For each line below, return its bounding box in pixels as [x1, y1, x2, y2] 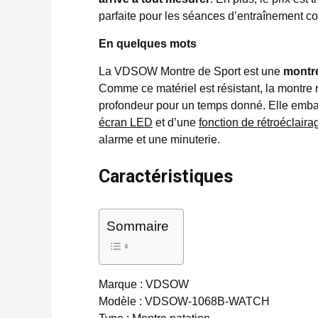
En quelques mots [99, 38, 197, 50]
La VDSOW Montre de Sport [99, 65, 241, 77]
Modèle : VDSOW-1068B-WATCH [99, 295, 270, 307]
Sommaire [106, 219, 169, 234]
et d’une [153, 116, 199, 128]
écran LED [99, 116, 153, 128]
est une [243, 65, 283, 77]
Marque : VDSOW [99, 278, 189, 290]
